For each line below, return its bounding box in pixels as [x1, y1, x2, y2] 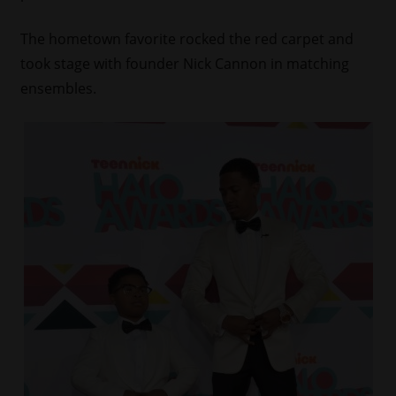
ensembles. [19, 78, 96, 98]
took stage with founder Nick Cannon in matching [19, 53, 349, 73]
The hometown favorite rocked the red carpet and [19, 28, 354, 49]
